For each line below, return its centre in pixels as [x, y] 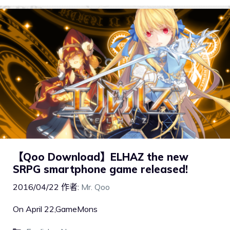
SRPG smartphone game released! [100, 169]
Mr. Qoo [95, 187]
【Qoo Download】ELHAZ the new [101, 157]
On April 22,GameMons [55, 209]
